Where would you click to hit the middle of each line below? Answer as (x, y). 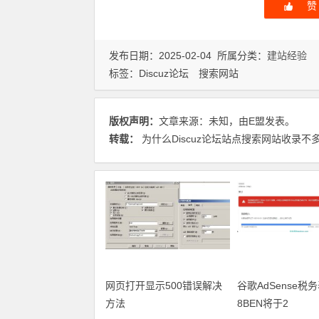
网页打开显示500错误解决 (164, 286)
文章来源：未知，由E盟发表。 (227, 121)
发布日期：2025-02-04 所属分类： (188, 56)
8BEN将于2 (262, 303)
